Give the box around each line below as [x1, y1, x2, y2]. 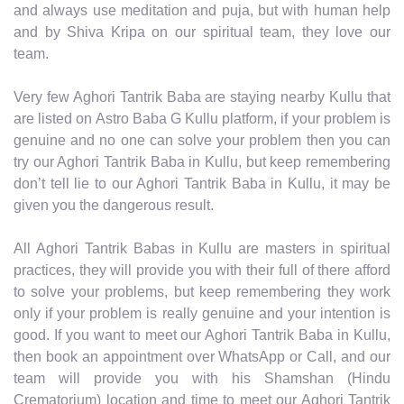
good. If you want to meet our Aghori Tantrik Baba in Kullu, [14, 326, 390, 343]
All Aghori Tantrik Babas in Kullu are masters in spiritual [14, 240, 390, 256]
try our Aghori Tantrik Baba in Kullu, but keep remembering [14, 153, 390, 170]
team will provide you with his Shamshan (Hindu [14, 370, 390, 386]
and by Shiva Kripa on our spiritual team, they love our [14, 23, 390, 40]
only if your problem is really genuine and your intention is [14, 305, 390, 321]
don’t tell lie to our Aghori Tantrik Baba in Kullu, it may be [14, 175, 390, 191]
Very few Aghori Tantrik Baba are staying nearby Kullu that [14, 88, 390, 105]
